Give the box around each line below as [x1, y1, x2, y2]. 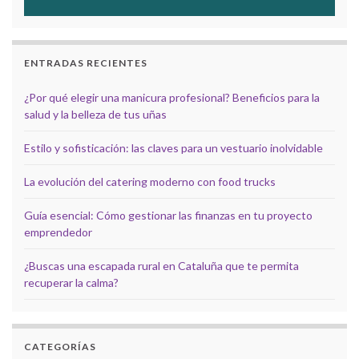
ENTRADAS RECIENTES [24, 57, 147, 70]
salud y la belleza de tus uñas [24, 107, 167, 122]
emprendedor [24, 225, 92, 240]
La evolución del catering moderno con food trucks [24, 175, 276, 189]
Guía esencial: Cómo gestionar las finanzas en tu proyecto [24, 208, 313, 223]
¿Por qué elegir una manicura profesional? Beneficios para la [24, 91, 320, 105]
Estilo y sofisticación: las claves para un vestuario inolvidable [24, 141, 323, 155]
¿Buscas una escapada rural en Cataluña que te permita [24, 259, 299, 273]
